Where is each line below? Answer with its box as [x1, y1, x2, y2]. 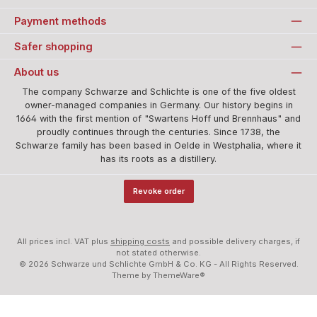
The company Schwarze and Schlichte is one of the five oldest [21, 86, 296, 97]
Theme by [112, 270, 153, 281]
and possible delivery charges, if [170, 236, 300, 247]
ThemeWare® [153, 270, 205, 281]
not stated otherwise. [116, 248, 201, 258]
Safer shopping [14, 40, 93, 53]
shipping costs [110, 236, 170, 247]
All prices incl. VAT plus [17, 236, 110, 247]
